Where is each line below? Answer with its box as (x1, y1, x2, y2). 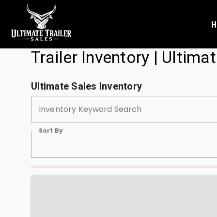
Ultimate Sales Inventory (31, 80, 142, 92)
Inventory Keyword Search (39, 104, 142, 115)
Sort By (39, 126, 63, 135)
